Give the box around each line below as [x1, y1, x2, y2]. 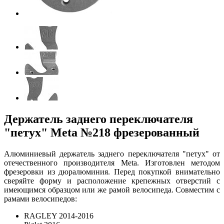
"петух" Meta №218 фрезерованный [4, 125, 199, 139]
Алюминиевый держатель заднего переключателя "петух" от [4, 149, 220, 158]
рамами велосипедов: [4, 194, 77, 203]
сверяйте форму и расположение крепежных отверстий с [4, 176, 220, 185]
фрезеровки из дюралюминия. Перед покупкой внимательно [4, 167, 220, 176]
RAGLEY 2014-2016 [24, 211, 93, 220]
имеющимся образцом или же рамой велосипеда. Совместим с [4, 185, 220, 194]
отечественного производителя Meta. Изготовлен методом [4, 158, 220, 167]
